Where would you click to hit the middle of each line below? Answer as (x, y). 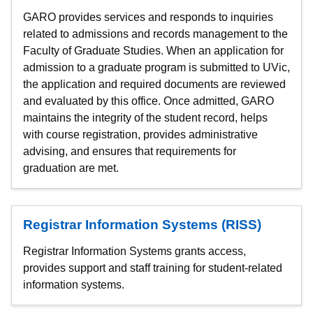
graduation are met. (71, 168)
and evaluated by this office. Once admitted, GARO (148, 101)
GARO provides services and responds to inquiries (148, 17)
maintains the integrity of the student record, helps (145, 118)
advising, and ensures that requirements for (130, 151)
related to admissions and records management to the (155, 34)
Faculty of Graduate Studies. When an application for (153, 51)
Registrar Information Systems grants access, (134, 251)
